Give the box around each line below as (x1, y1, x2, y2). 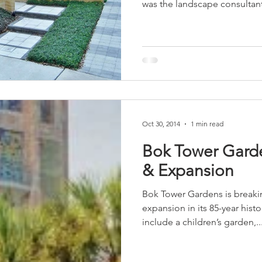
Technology (110, 27, 151, 39)
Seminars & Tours (175, 27, 238, 39)
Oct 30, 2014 (142, 119, 180, 128)
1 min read (191, 119, 223, 128)
